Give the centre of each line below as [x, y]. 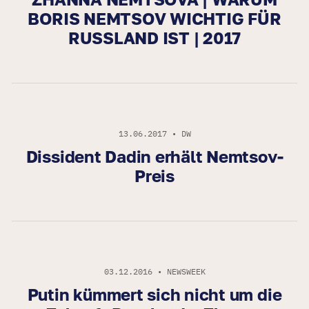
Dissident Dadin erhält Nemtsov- [154, 157]
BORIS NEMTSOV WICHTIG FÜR [154, 19]
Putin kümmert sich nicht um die [154, 295]
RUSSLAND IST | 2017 [154, 38]
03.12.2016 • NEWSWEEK [154, 272]
